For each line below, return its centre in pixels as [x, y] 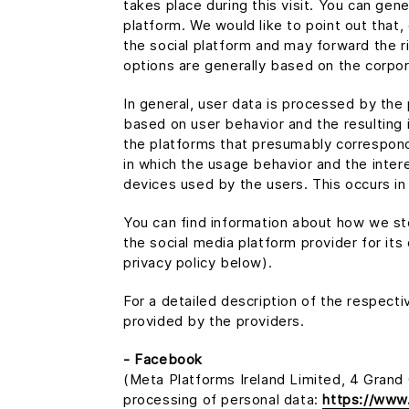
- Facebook [163, 359]
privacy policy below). [198, 262]
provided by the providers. [214, 321]
